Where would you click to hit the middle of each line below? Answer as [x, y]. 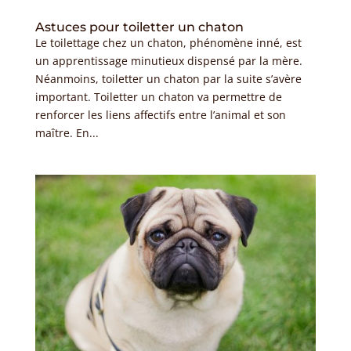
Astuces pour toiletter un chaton [139, 27]
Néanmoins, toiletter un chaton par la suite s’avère [168, 78]
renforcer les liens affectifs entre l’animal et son [160, 114]
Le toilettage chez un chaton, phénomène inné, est [168, 42]
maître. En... [67, 132]
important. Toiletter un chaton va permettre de [158, 96]
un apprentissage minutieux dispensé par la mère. [168, 60]
